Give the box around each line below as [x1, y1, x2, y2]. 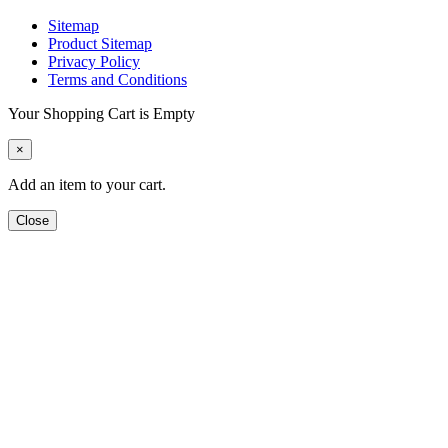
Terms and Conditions [48, 71, 187, 89]
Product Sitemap [48, 35, 152, 53]
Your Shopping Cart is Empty [8, 105, 195, 123]
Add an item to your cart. [8, 176, 166, 194]
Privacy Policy [48, 53, 140, 71]
